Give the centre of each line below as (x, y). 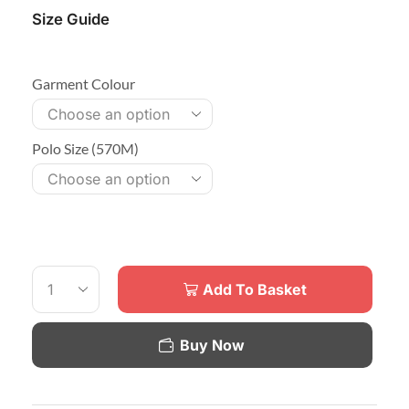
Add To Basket (255, 290)
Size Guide (71, 19)
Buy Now (213, 346)
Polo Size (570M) (85, 148)
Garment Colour (84, 83)
